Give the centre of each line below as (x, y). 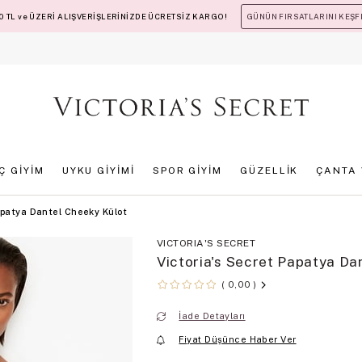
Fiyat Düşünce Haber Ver (238, 340)
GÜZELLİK (269, 171)
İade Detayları (212, 316)
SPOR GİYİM (187, 171)
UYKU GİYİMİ (98, 171)
